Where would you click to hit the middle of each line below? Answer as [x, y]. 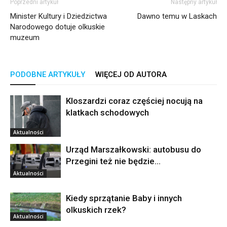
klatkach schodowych [107, 112]
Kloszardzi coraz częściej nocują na [134, 101]
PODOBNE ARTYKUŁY [48, 74]
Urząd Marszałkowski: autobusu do [134, 149]
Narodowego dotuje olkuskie [58, 27]
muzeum [25, 37]
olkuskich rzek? [96, 210]
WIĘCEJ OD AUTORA [131, 74]
